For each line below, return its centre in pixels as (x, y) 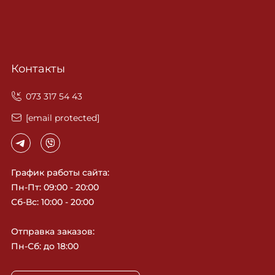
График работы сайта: (60, 172)
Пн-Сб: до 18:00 (45, 246)
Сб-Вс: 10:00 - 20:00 (52, 202)
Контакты (38, 69)
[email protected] (63, 118)
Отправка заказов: (53, 231)
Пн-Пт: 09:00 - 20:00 (55, 187)
